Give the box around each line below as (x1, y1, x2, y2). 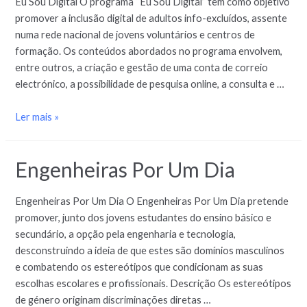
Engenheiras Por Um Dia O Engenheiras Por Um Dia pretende (15, 195, 289, 208)
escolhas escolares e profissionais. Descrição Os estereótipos (15, 278, 292, 290)
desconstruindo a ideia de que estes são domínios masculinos (15, 245, 285, 257)
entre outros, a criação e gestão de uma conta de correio (15, 62, 269, 74)
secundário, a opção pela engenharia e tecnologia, (15, 228, 236, 241)
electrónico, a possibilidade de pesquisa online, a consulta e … (15, 78, 285, 90)
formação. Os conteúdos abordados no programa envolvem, (15, 45, 283, 58)
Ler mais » (15, 110, 60, 123)
